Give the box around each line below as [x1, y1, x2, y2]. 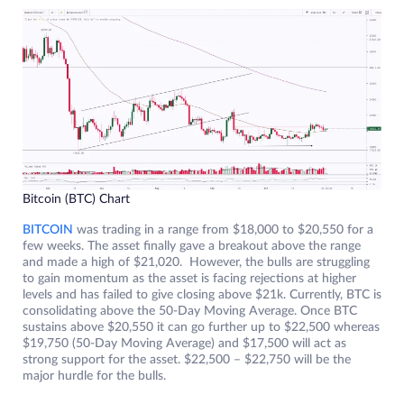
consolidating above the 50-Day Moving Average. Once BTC [23, 305, 357, 318]
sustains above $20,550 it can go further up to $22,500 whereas [23, 321, 380, 335]
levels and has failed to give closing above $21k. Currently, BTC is [23, 289, 381, 302]
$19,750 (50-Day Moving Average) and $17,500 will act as [23, 337, 346, 351]
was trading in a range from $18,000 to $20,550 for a [73, 224, 373, 237]
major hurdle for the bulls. [23, 370, 166, 383]
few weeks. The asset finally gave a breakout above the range [23, 240, 361, 253]
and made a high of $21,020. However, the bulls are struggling [23, 256, 370, 270]
